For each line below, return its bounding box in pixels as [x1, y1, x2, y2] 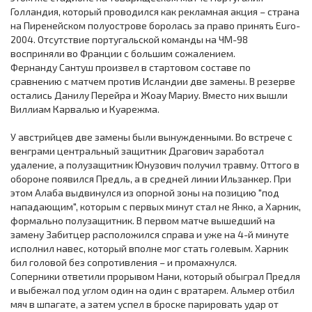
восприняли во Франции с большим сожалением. [10, 47, 235, 60]
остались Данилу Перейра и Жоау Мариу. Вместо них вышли [10, 89, 288, 102]
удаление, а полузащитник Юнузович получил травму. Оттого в [10, 159, 299, 171]
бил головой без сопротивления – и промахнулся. [10, 256, 237, 269]
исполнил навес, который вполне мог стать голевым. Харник [10, 242, 288, 255]
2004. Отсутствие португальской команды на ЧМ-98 [10, 33, 248, 46]
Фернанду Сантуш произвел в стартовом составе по [10, 61, 251, 74]
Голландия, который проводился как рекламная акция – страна [10, 6, 299, 18]
